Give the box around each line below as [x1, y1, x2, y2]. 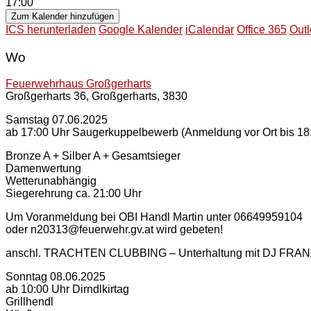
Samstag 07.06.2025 [6, 114, 108, 126]
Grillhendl [6, 296, 53, 308]
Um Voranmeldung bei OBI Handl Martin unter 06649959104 [6, 211, 303, 224]
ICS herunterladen [6, 23, 96, 35]
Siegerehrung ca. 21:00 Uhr [6, 187, 142, 200]
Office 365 [237, 23, 287, 35]
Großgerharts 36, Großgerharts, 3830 [6, 90, 187, 103]
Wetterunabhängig [6, 175, 96, 187]
